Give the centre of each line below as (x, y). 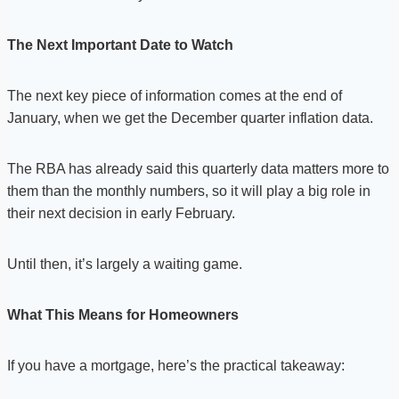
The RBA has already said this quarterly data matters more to (198, 169)
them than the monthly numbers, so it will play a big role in (189, 191)
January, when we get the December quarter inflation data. (190, 118)
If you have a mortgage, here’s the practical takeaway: (176, 366)
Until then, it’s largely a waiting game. (125, 265)
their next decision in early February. (121, 214)
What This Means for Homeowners (123, 315)
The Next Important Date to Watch (120, 45)
